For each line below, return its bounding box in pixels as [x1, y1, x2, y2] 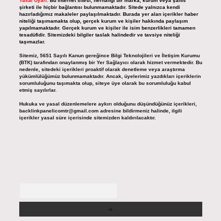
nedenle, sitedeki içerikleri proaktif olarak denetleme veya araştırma [19, 67, 185, 73]
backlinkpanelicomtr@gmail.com [19, 108, 99, 114]
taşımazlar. [19, 39, 45, 45]
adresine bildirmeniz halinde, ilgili [98, 108, 182, 114]
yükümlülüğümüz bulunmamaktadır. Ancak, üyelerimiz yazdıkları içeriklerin [19, 74, 201, 79]
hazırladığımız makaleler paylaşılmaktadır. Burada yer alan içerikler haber [19, 11, 198, 17]
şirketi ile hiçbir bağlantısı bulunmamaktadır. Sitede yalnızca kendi [19, 4, 180, 10]
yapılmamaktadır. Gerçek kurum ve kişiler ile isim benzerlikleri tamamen [19, 25, 195, 31]
